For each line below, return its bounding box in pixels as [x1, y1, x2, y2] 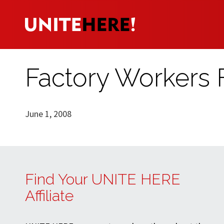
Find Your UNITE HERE [25, 170, 180, 188]
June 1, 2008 [25, 107, 71, 119]
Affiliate [25, 187, 73, 205]
